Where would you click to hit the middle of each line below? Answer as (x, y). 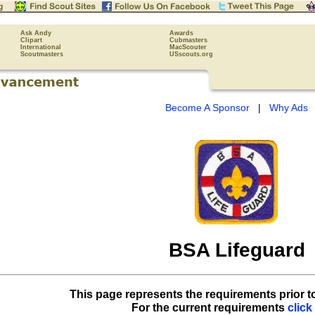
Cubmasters (188, 40)
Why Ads (289, 108)
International (41, 47)
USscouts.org (191, 54)
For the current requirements (210, 307)
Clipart (31, 40)
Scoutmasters (42, 54)
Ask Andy (36, 33)
